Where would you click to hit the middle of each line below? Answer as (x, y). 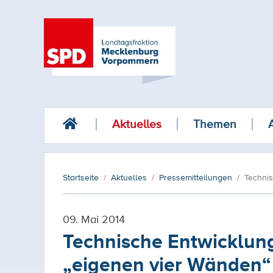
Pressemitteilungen (196, 177)
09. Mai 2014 (94, 219)
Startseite (81, 177)
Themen (215, 124)
